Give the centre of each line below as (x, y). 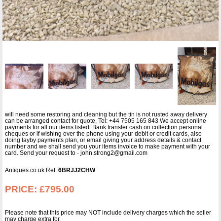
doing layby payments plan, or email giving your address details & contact (103, 140)
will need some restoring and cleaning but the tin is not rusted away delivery (106, 114)
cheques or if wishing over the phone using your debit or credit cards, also (103, 133)
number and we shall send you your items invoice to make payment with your (108, 146)
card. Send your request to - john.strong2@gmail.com (76, 153)
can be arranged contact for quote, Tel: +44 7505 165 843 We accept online (106, 121)
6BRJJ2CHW (77, 170)
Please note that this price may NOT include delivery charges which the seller (108, 212)
